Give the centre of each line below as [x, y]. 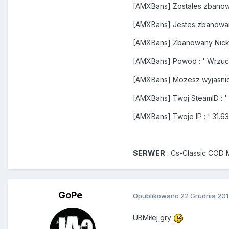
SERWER [149, 153]
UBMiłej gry [153, 218]
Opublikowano [157, 196]
